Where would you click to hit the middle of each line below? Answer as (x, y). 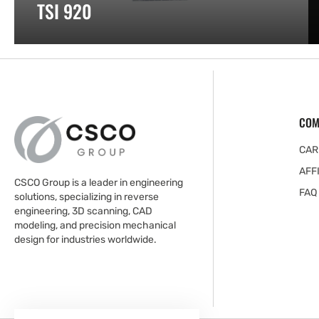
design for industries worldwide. (85, 240)
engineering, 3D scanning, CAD (83, 211)
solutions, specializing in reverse (87, 197)
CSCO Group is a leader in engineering (99, 183)
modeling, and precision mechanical (95, 226)
